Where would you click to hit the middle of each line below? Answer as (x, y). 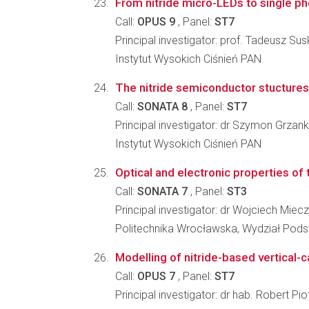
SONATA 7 (162, 191)
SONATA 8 (162, 107)
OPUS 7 (156, 276)
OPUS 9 (156, 22)
